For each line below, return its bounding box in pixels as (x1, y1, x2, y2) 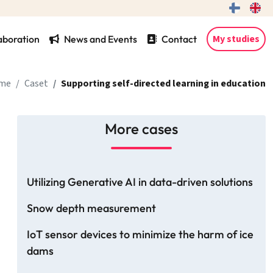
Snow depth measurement (27, 201, 156, 216)
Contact (161, 33, 197, 46)
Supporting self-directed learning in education (61, 77, 266, 91)
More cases (105, 119, 178, 138)
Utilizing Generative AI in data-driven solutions (27, 175, 253, 190)
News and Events (64, 33, 137, 46)
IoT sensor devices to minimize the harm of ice (27, 227, 253, 242)
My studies (213, 32, 260, 46)
